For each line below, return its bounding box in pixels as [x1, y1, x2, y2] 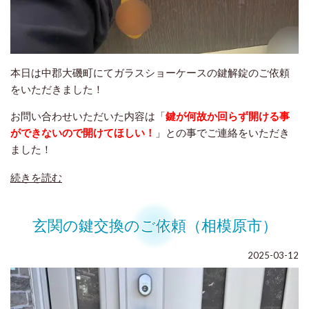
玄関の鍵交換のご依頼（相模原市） [32, 215, 277, 235]
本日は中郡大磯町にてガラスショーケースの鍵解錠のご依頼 [10, 66, 290, 79]
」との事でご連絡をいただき [155, 126, 290, 139]
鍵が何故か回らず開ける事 [166, 109, 290, 122]
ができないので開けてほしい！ [10, 126, 155, 139]
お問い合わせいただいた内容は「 [10, 109, 166, 122]
